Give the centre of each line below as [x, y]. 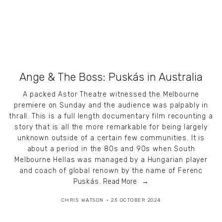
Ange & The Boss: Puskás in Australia [111, 77]
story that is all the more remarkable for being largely [111, 127]
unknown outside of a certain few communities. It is [111, 138]
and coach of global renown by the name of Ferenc [111, 171]
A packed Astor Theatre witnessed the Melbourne [111, 95]
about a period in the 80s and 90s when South [111, 149]
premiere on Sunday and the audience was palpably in [111, 106]
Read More [120, 182]
